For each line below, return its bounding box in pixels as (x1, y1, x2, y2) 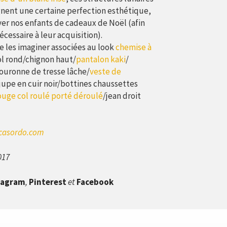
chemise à (115, 42, 152, 53)
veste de (89, 66, 121, 77)
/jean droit (102, 90, 141, 101)
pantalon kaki (75, 54, 126, 65)
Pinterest (28, 176, 66, 187)
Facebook (76, 176, 113, 187)
